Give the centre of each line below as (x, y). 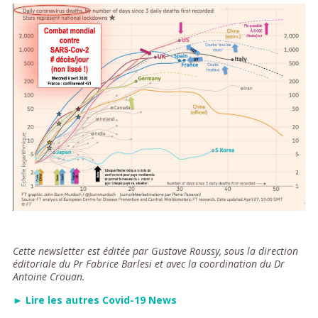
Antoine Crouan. (49, 276)
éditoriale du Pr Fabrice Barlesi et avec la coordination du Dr (148, 263)
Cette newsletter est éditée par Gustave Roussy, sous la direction (155, 251)
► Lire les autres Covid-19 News (94, 300)
